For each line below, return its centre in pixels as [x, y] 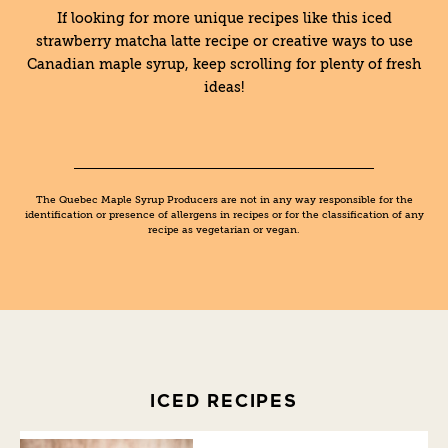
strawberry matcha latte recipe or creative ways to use [224, 41]
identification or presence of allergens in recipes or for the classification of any [224, 215]
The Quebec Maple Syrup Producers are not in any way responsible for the [224, 200]
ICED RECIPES [224, 399]
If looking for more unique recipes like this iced [224, 18]
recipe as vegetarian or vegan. [224, 230]
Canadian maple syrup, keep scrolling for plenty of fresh [224, 64]
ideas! [224, 87]
